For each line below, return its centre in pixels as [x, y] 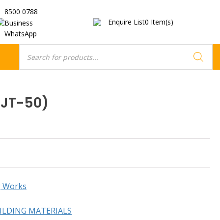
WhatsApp [21, 33]
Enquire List [127, 22]
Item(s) [162, 22]
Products [31, 52]
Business [19, 23]
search [28, 60]
